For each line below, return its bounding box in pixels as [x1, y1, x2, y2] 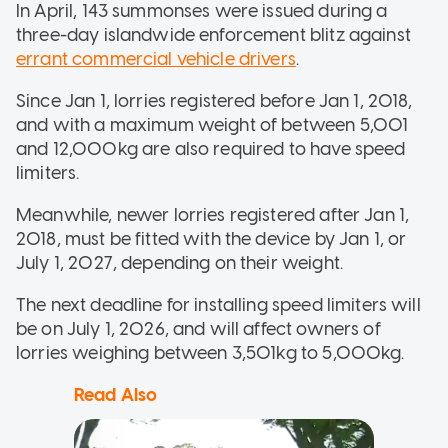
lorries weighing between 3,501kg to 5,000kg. [16, 341, 409, 364]
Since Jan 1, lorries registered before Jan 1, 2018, [16, 89, 413, 112]
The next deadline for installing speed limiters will [16, 293, 421, 316]
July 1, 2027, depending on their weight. [16, 251, 348, 274]
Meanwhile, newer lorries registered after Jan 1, [16, 203, 410, 226]
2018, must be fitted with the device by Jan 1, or [16, 227, 407, 250]
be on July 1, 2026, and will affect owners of [16, 317, 381, 340]
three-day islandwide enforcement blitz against [16, 23, 411, 46]
